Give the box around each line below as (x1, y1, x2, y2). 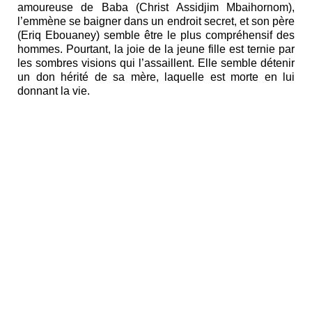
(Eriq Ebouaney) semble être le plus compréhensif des (17, 29, 295, 42)
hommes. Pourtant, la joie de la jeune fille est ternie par (17, 43, 295, 56)
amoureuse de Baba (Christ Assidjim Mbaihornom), (17, 1, 295, 14)
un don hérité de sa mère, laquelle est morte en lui (17, 71, 295, 84)
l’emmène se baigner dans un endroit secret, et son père (17, 15, 295, 28)
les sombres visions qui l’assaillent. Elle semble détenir (17, 57, 295, 70)
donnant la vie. (17, 85, 93, 97)
